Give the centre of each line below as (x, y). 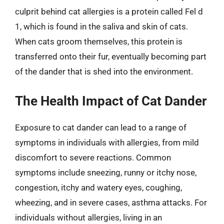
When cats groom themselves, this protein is (99, 41)
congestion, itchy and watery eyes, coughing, (98, 187)
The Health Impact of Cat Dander (111, 101)
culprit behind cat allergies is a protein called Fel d (109, 11)
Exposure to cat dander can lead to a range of (101, 127)
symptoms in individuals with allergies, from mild (107, 142)
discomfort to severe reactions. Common (93, 157)
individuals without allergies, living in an (88, 217)
